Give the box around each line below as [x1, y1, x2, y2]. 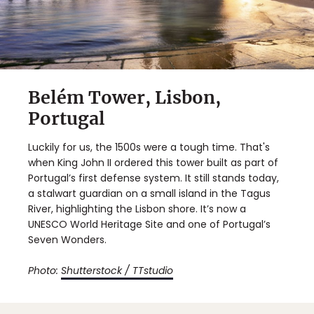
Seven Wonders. [28, 232, 107, 247]
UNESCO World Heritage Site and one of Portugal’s [28, 217, 271, 231]
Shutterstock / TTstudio [61, 263, 173, 278]
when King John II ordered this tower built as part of [28, 155, 278, 170]
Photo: [28, 263, 61, 278]
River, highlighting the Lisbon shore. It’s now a [28, 201, 246, 216]
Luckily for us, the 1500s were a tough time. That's [28, 139, 270, 154]
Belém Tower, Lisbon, [28, 86, 221, 109]
